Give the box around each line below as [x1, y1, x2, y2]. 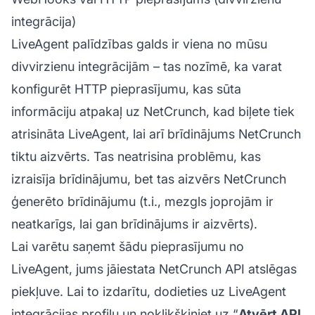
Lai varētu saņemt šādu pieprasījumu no [11, 239, 244, 255]
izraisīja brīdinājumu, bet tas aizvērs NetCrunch [11, 172, 286, 187]
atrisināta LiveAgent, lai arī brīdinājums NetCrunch [11, 127, 301, 142]
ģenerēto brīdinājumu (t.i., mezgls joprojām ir [11, 194, 274, 210]
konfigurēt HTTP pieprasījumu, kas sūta [11, 82, 241, 97]
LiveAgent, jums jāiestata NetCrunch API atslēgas [11, 262, 297, 277]
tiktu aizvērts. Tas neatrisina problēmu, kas [11, 149, 261, 165]
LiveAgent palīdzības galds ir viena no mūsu [11, 37, 267, 52]
